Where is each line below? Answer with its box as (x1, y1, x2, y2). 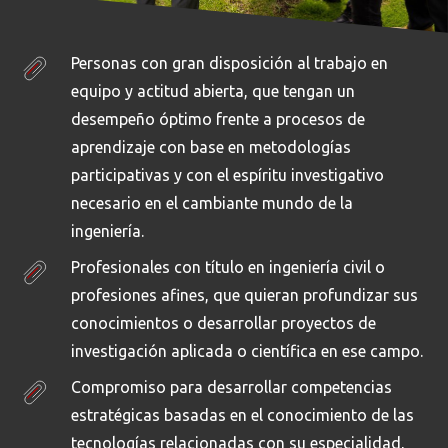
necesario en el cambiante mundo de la (70, 193, 353, 212)
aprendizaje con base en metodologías (70, 137, 351, 156)
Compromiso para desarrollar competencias (70, 377, 392, 396)
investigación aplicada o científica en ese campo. (70, 341, 423, 360)
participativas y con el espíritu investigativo (70, 165, 384, 184)
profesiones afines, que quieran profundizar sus (70, 285, 418, 304)
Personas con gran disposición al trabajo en (70, 53, 388, 72)
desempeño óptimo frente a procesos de (70, 109, 365, 128)
